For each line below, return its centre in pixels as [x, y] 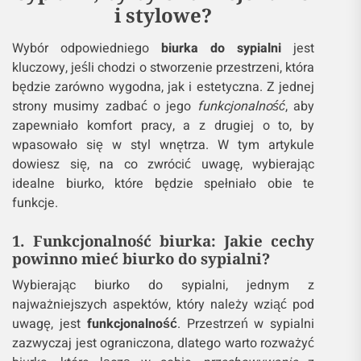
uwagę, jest [50, 324]
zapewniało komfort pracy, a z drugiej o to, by [164, 126]
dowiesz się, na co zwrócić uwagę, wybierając [164, 165]
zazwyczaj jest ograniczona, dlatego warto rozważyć [164, 344]
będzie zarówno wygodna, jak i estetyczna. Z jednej [164, 87]
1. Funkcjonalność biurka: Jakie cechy [164, 241]
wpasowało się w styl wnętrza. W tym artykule [164, 145]
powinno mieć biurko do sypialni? [141, 259]
